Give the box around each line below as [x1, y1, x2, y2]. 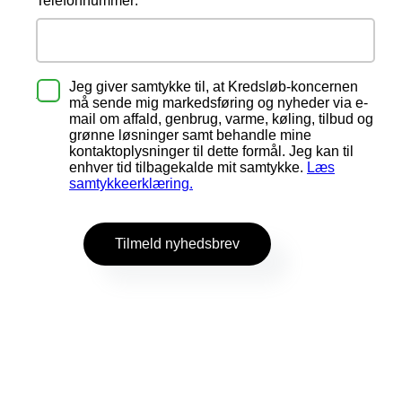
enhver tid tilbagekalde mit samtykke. [69, 160, 307, 175]
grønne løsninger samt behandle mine [69, 127, 311, 143]
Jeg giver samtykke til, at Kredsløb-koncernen [69, 79, 358, 94]
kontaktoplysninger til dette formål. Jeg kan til [69, 144, 354, 159]
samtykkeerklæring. [69, 176, 193, 191]
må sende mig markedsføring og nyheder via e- [69, 95, 368, 110]
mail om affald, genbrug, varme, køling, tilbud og [69, 111, 373, 127]
